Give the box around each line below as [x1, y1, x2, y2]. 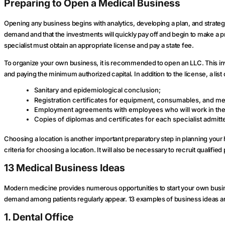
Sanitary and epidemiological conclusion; [34, 86, 161, 94]
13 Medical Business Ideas [4, 161, 125, 174]
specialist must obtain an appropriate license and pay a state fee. [4, 41, 194, 50]
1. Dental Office [4, 210, 73, 223]
